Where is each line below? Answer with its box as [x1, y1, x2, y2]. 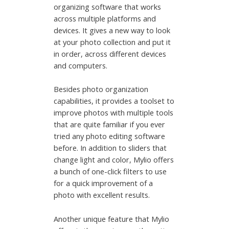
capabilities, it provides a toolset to [54, 96, 175, 106]
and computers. [54, 60, 110, 71]
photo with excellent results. [54, 190, 152, 200]
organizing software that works [54, 1, 162, 12]
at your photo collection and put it [54, 36, 171, 47]
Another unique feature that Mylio [54, 213, 170, 224]
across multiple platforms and [54, 13, 156, 24]
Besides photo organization [54, 84, 149, 95]
